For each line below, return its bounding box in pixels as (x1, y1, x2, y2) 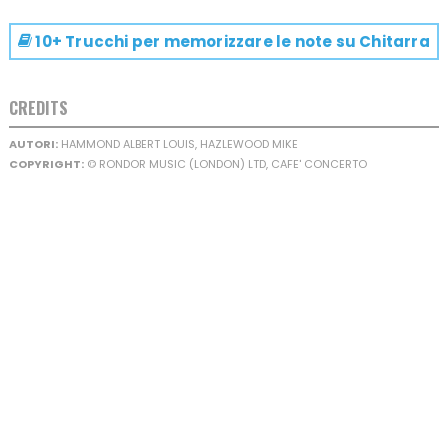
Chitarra (356, 31, 430, 53)
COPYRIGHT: (8, 156, 84, 173)
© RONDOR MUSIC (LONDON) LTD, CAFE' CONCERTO (83, 156, 367, 173)
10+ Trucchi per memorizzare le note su (32, 31, 357, 53)
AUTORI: (8, 136, 58, 153)
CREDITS (8, 96, 68, 121)
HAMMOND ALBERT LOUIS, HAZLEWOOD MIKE (57, 136, 298, 153)
